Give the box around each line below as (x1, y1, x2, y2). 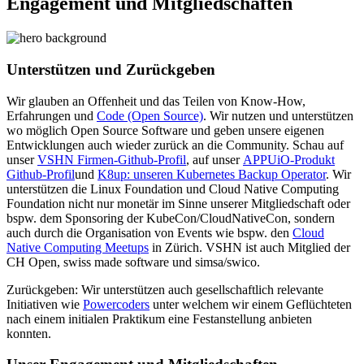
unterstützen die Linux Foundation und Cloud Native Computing (6, 181, 339, 196)
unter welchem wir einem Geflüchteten (149, 297, 352, 311)
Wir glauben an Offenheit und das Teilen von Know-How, (6, 93, 305, 108)
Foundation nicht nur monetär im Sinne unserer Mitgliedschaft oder (6, 196, 350, 210)
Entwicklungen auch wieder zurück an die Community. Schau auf (6, 137, 344, 152)
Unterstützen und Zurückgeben (6, 60, 215, 78)
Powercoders (83, 297, 149, 311)
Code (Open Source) (97, 108, 203, 123)
